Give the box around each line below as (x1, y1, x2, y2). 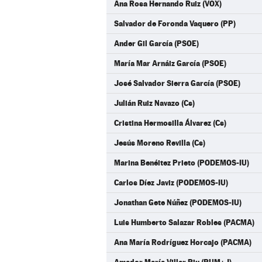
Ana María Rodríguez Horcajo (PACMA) (114, 237, 251, 247)
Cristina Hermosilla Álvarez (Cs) (114, 118, 226, 127)
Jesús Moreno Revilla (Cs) (114, 138, 205, 147)
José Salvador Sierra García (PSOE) (114, 78, 240, 88)
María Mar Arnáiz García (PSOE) (114, 58, 226, 68)
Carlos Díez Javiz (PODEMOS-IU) (114, 178, 228, 187)
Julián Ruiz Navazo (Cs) (114, 98, 195, 108)
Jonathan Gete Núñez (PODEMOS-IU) (114, 198, 242, 207)
